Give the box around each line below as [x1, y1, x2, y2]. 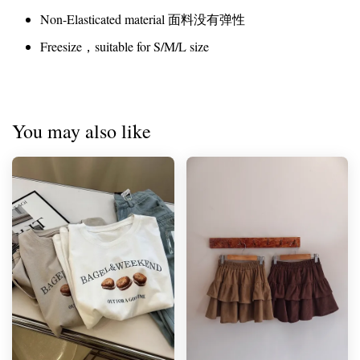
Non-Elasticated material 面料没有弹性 [40, 10, 245, 28]
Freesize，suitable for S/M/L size [40, 37, 209, 55]
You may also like [12, 117, 151, 144]
